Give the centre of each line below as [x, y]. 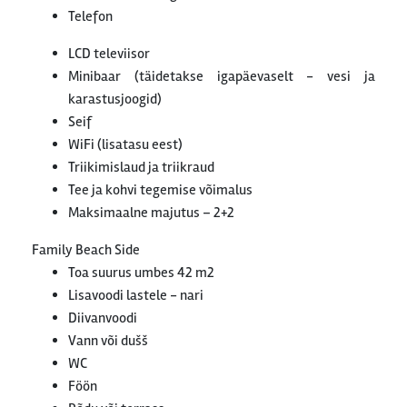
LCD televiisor [109, 54]
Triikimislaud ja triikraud [141, 168]
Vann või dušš [108, 341]
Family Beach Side [86, 250]
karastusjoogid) [115, 99]
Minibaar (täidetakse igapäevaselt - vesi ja [222, 77]
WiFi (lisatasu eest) [125, 145]
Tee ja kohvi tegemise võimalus [160, 190]
